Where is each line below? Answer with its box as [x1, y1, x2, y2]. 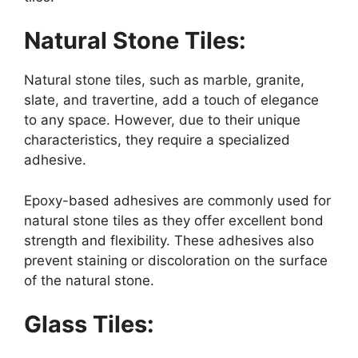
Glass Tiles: [24, 310, 154, 339]
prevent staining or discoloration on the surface [24, 252, 328, 268]
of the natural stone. [24, 272, 154, 288]
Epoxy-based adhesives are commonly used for [24, 192, 331, 209]
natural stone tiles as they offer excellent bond [24, 212, 324, 229]
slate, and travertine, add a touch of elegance [24, 92, 319, 109]
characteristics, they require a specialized [24, 132, 290, 149]
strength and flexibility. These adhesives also [24, 232, 314, 249]
